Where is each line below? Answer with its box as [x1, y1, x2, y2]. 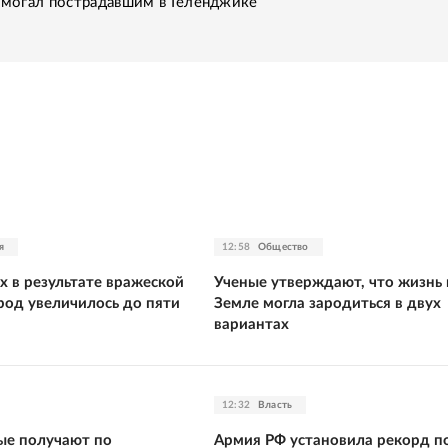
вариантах [214, 316, 289, 332]
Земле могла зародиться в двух [214, 295, 441, 311]
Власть [258, 399, 293, 410]
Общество [258, 241, 309, 252]
